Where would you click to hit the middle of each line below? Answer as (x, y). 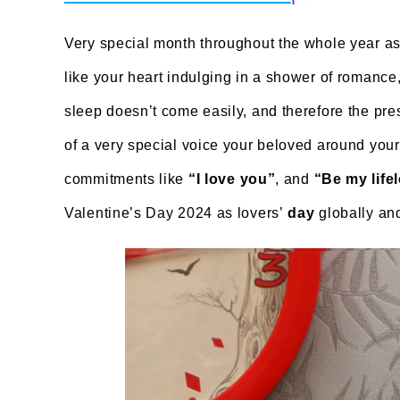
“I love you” (232, 179)
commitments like (126, 179)
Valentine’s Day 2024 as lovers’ (174, 212)
